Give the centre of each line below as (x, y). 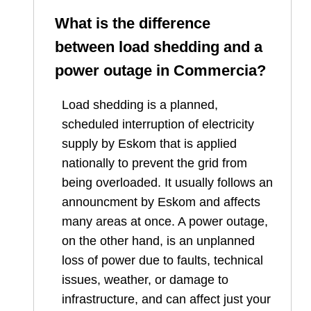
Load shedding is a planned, (140, 105)
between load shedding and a (159, 47)
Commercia (215, 71)
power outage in (114, 71)
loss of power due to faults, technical (162, 261)
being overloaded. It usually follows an (167, 183)
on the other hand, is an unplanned (158, 241)
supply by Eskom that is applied (149, 144)
